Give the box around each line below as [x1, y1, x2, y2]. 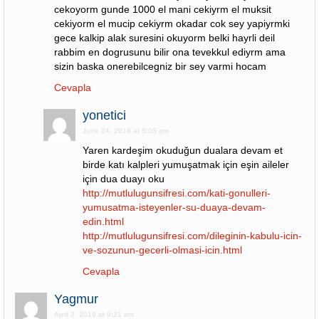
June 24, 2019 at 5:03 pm [83, 127, 169, 135]
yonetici [83, 108, 126, 122]
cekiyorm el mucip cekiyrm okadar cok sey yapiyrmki [54, 18, 290, 29]
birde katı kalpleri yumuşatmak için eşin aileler [83, 159, 289, 170]
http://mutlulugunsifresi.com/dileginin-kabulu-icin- [83, 230, 302, 241]
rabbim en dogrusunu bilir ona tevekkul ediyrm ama [54, 46, 286, 58]
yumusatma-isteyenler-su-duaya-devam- [83, 202, 266, 213]
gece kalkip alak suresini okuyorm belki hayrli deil [54, 32, 275, 43]
